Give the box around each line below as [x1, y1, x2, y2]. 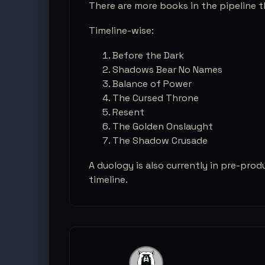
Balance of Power [112, 77, 192, 90]
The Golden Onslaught [112, 120, 213, 132]
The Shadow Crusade [112, 134, 208, 147]
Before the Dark [112, 49, 184, 62]
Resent [112, 106, 144, 118]
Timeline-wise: [89, 24, 154, 37]
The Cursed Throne [112, 92, 199, 104]
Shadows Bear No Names [112, 63, 222, 76]
